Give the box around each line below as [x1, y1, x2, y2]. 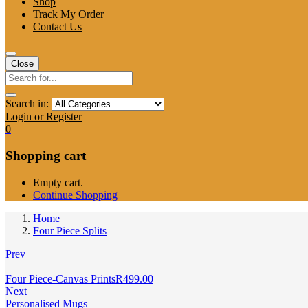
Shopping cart [5, 148, 86, 164]
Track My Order [33, 8, 104, 21]
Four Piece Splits [33, 224, 107, 236]
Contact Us [33, 21, 82, 33]
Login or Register [5, 111, 82, 123]
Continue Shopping [33, 188, 118, 201]
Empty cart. [33, 176, 83, 188]
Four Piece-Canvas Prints [5, 272, 115, 285]
